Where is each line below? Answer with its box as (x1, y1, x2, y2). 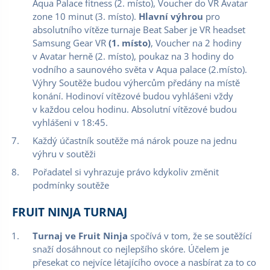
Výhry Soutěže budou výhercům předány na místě (33, 77, 240, 89)
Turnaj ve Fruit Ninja (33, 230, 130, 242)
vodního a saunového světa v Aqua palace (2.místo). (33, 63, 247, 75)
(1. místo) (108, 37, 151, 49)
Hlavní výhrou (136, 10, 203, 22)
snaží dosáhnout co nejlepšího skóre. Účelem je (33, 243, 229, 255)
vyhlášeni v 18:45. (33, 116, 108, 128)
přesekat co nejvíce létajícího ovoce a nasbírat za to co (33, 256, 256, 268)
